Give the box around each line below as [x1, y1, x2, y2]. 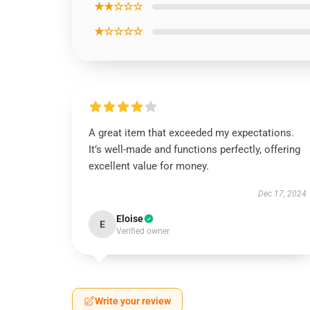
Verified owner [116, 226, 170, 236]
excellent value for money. [89, 160, 209, 172]
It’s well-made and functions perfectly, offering [89, 143, 300, 156]
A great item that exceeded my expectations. [89, 127, 294, 139]
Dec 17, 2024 [257, 189, 307, 199]
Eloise [116, 213, 143, 224]
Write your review [95, 295, 171, 307]
